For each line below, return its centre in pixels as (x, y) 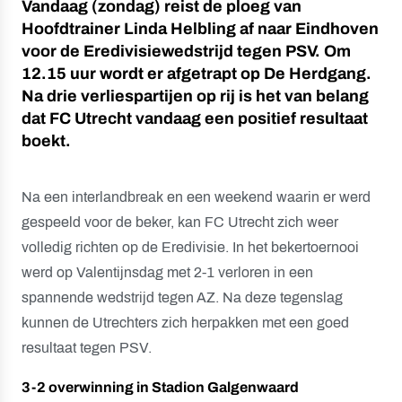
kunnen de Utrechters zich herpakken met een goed (185, 323)
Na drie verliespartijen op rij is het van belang (195, 96)
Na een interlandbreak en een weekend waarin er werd (196, 197)
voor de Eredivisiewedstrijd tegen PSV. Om (186, 51)
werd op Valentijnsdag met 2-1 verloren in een (167, 272)
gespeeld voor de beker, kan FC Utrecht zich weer (180, 222)
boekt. (46, 141)
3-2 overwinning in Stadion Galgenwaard (160, 387)
